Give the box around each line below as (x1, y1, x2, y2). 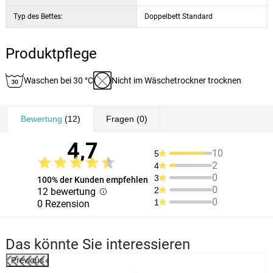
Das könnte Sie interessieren (5, 236, 190, 253)
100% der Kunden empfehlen (37, 175, 148, 185)
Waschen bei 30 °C (23, 76, 93, 85)
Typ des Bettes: (13, 12, 63, 21)
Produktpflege (5, 45, 97, 62)
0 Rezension (37, 198, 90, 210)
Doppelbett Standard (144, 12, 213, 21)
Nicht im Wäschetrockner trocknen (111, 76, 241, 85)
